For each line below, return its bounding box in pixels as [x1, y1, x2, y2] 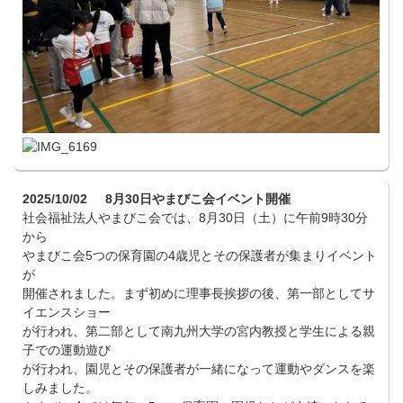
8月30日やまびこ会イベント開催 [105, 191, 291, 206]
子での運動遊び [22, 342, 111, 357]
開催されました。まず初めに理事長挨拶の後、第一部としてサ [22, 285, 375, 300]
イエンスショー [22, 304, 111, 319]
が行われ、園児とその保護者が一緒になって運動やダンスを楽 [22, 361, 375, 376]
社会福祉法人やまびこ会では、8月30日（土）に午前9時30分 [22, 210, 368, 225]
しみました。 [22, 380, 98, 395]
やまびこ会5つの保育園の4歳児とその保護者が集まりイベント [22, 247, 377, 263]
